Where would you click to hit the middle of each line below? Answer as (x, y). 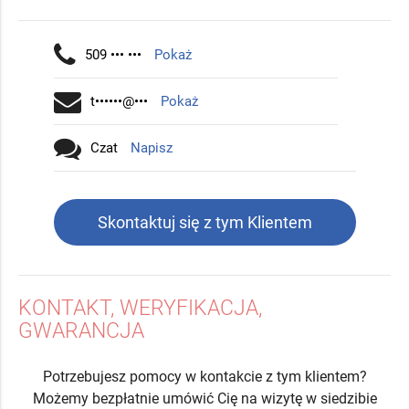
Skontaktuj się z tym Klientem (204, 222)
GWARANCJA (81, 331)
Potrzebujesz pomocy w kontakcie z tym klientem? (204, 376)
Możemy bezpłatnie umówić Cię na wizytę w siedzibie (204, 398)
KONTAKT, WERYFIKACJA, (140, 309)
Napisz (151, 148)
